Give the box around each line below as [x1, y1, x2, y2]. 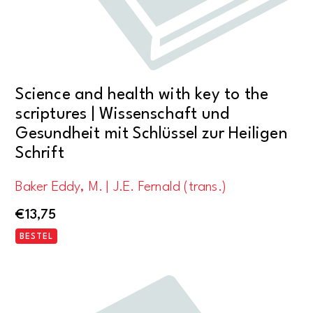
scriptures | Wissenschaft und [15, 105, 230, 123]
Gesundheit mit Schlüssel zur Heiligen [15, 125, 288, 143]
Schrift [15, 145, 64, 162]
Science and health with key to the [15, 86, 269, 103]
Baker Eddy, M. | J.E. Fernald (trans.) [15, 180, 226, 195]
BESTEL [20, 232, 54, 241]
